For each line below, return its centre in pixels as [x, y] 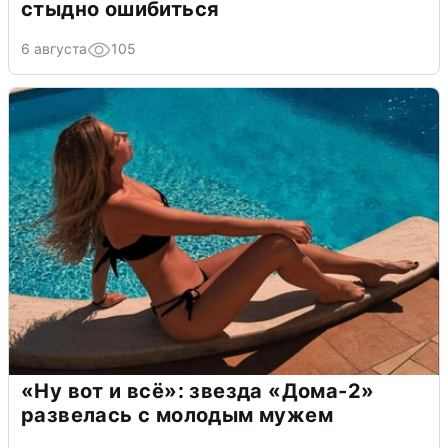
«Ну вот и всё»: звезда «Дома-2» [198, 390]
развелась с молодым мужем [177, 414]
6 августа [54, 48]
